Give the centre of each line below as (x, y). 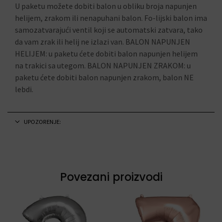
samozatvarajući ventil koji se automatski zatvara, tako (109, 30)
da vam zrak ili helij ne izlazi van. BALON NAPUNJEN (103, 42)
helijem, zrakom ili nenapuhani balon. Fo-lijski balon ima (111, 18)
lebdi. (24, 89)
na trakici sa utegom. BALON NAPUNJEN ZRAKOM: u (103, 65)
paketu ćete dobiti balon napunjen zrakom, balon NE (104, 77)
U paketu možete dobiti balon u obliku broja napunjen (106, 6)
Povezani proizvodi (111, 177)
